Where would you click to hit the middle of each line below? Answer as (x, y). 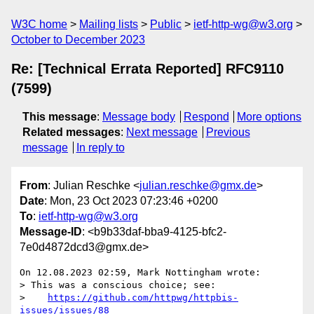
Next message (162, 132)
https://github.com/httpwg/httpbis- (143, 298)
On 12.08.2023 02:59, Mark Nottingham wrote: (140, 273)
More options (269, 117)
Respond (206, 117)
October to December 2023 (78, 40)
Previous (228, 132)
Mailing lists (109, 24)
